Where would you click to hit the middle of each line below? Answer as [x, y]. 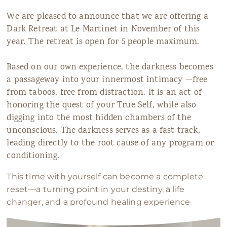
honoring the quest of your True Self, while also [102, 106]
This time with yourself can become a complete [105, 177]
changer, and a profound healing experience [99, 202]
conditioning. [33, 156]
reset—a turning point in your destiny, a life [96, 189]
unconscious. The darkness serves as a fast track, [103, 131]
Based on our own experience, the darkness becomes [110, 68]
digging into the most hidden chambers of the [99, 118]
